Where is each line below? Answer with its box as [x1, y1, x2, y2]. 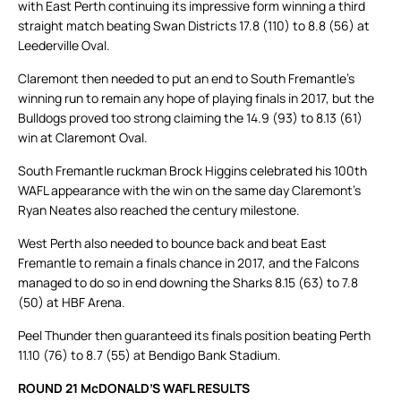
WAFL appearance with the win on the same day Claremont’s [18, 182, 361, 200]
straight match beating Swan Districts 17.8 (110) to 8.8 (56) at [18, 17, 370, 35]
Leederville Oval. [18, 37, 110, 55]
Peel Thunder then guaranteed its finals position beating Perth [18, 327, 371, 345]
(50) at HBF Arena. [18, 294, 125, 311]
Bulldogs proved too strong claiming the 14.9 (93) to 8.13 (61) [18, 109, 363, 127]
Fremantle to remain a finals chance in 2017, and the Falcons [18, 254, 359, 272]
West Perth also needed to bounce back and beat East [18, 235, 327, 252]
